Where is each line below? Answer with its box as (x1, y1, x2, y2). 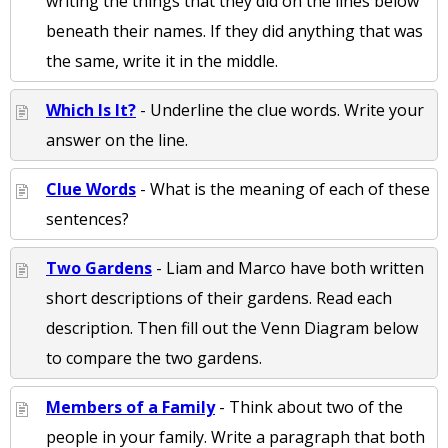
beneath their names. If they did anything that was (46, 20, 423, 42)
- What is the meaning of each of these (136, 178, 430, 200)
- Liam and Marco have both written (152, 257, 424, 279)
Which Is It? (46, 99, 136, 121)
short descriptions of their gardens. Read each (46, 287, 392, 309)
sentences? (46, 208, 129, 230)
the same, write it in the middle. (46, 50, 278, 72)
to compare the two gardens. (46, 347, 262, 369)
